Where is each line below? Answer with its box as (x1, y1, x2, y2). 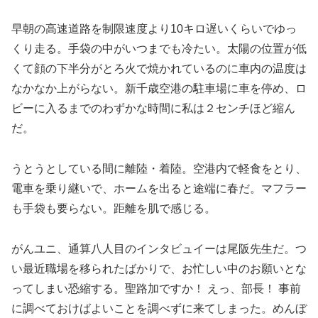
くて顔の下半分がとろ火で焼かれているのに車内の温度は (11, 62, 307, 75)
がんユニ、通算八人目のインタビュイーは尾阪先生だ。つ (11, 242, 307, 255)
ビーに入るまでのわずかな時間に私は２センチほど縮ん (11, 102, 295, 115)
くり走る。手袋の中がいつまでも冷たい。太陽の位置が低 (11, 43, 307, 55)
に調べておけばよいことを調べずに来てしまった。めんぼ (11, 302, 307, 314)
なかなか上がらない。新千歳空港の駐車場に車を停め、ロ (11, 82, 307, 95)
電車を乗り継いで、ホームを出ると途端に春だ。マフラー (11, 182, 307, 195)
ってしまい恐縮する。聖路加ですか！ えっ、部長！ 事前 (11, 282, 301, 295)
